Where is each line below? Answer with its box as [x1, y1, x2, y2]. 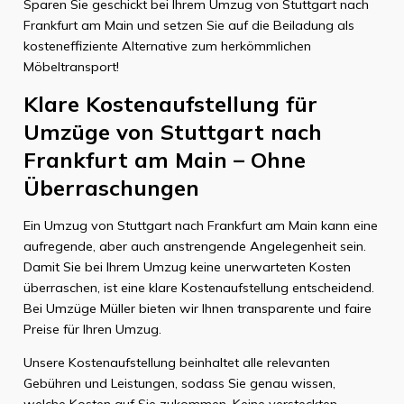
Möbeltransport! [23, 58, 119, 75]
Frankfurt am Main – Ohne [23, 146, 306, 174]
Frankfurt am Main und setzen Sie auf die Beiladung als [23, 16, 354, 33]
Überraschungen [23, 174, 199, 202]
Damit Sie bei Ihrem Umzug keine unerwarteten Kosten [23, 258, 351, 275]
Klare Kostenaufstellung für [23, 90, 317, 118]
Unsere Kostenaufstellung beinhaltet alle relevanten [23, 353, 330, 371]
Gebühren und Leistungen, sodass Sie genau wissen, [23, 374, 335, 391]
